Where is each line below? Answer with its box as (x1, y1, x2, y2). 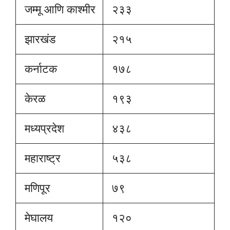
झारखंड (22, 32, 55, 46)
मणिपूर (22, 181, 50, 195)
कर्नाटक (22, 62, 57, 75)
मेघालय (22, 210, 53, 224)
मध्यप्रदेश (22, 121, 64, 135)
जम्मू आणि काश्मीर (22, 2, 95, 16)
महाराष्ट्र (22, 151, 61, 165)
